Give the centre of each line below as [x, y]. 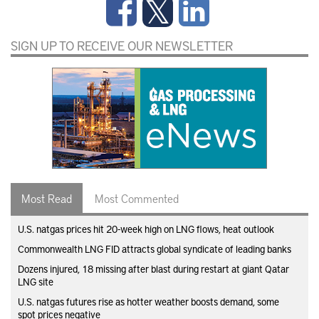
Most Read [47, 198]
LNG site [36, 281]
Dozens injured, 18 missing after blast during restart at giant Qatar [153, 268]
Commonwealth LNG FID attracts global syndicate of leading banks [155, 249]
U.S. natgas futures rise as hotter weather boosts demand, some [148, 301]
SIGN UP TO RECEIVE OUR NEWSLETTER [122, 45]
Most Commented [137, 198]
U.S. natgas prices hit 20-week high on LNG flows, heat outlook [146, 229]
